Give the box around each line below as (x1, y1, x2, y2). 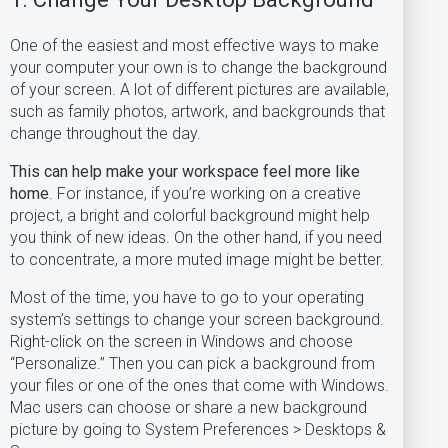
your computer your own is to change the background (10, 58, 387, 77)
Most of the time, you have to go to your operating (10, 288, 364, 307)
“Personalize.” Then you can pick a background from (10, 354, 375, 373)
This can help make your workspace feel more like (10, 162, 360, 181)
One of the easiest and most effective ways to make (10, 36, 379, 55)
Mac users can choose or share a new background (10, 398, 367, 417)
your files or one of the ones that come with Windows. (10, 376, 389, 395)
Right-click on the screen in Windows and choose (10, 332, 353, 351)
